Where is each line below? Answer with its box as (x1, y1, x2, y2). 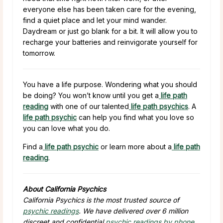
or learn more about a (99, 142, 172, 151)
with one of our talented (48, 102, 129, 111)
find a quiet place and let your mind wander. (23, 15, 167, 24)
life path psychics (131, 102, 188, 111)
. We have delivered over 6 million (79, 206, 188, 215)
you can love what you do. (23, 123, 110, 132)
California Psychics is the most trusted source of (23, 195, 179, 204)
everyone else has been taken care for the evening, (23, 4, 196, 13)
